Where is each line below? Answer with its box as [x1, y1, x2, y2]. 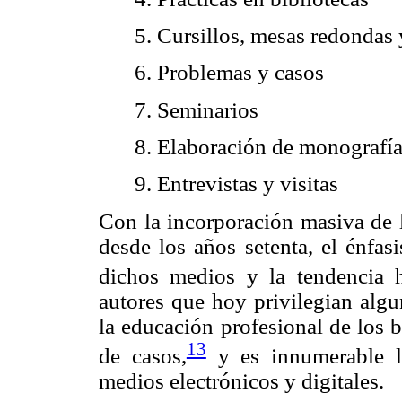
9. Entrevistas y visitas [135, 170, 338, 196]
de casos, [99, 343, 187, 368]
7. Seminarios [135, 97, 258, 122]
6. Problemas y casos [135, 60, 324, 85]
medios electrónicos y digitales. [99, 368, 384, 393]
